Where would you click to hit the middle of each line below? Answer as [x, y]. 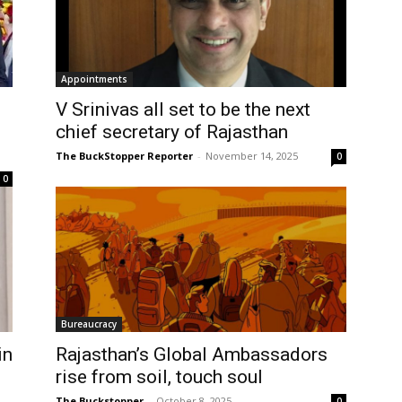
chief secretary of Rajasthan [172, 131]
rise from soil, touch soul [159, 376]
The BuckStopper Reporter [124, 155]
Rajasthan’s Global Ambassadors [192, 354]
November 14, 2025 [252, 155]
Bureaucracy [89, 323]
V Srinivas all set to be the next [183, 109]
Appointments [94, 79]
